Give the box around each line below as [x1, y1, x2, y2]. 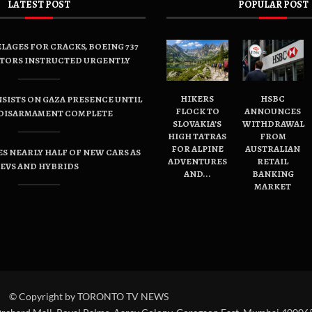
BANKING [251, 168, 294, 180]
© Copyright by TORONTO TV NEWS [8, 290, 169, 302]
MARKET [254, 180, 292, 193]
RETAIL [257, 155, 289, 168]
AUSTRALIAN [245, 143, 301, 155]
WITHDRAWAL [242, 118, 304, 130]
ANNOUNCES [244, 105, 302, 118]
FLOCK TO [175, 105, 219, 118]
